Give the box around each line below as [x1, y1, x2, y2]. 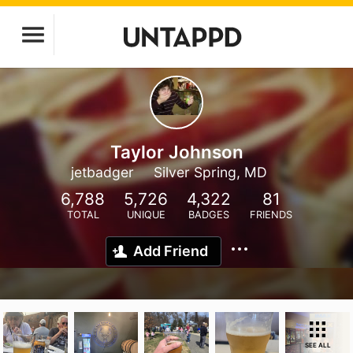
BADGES [188, 209, 229, 221]
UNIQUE [126, 209, 165, 221]
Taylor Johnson [110, 141, 243, 162]
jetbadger [70, 164, 134, 180]
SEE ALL [304, 341, 331, 349]
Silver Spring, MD [153, 164, 267, 180]
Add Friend [133, 243, 208, 259]
